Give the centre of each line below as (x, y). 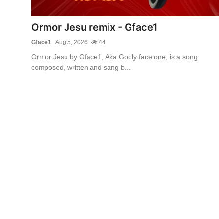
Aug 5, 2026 (71, 42)
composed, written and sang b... (81, 67)
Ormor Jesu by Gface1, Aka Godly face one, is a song (114, 56)
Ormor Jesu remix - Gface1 (95, 27)
